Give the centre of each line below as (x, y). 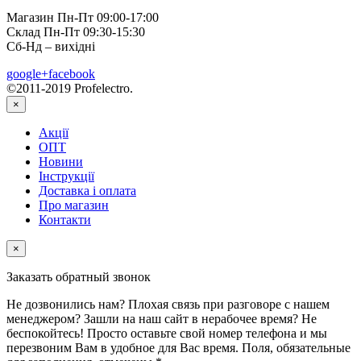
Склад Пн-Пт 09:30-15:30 (76, 31)
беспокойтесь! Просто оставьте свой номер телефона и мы (167, 333)
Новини (61, 161)
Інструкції (66, 176)
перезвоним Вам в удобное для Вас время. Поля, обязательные (178, 347)
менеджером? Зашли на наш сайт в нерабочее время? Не (162, 318)
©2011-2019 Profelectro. (70, 88)
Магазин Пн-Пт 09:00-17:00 (83, 17)
